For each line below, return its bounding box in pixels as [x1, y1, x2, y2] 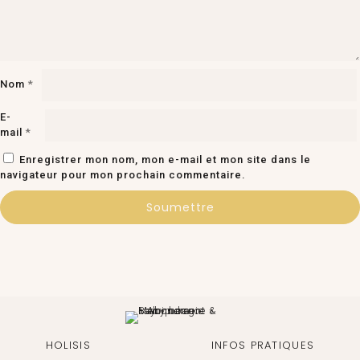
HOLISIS [45, 337, 91, 353]
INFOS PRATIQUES [211, 337, 315, 353]
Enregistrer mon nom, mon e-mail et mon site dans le [19, 153, 311, 166]
